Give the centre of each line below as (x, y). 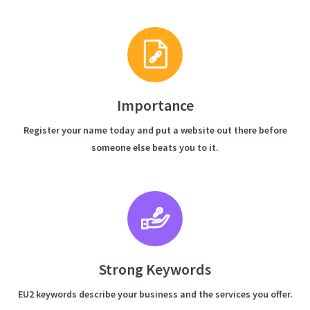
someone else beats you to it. (155, 147)
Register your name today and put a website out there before (155, 130)
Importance (155, 105)
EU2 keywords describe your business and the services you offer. (155, 294)
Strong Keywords (155, 269)
